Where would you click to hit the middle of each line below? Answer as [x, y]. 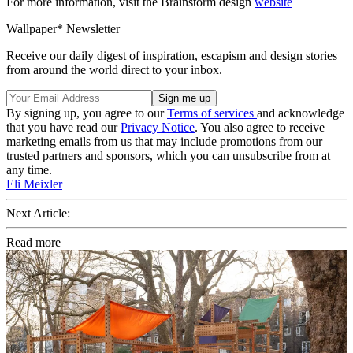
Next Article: [38, 214]
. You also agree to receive [260, 128]
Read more [33, 243]
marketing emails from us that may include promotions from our [164, 142]
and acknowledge [301, 113]
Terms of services [212, 113]
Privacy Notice [158, 128]
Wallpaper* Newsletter [63, 29]
